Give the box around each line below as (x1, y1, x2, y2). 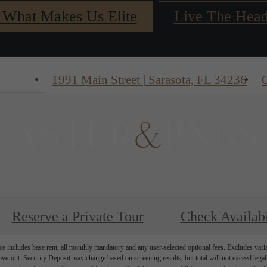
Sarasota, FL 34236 (145, 73, 247, 86)
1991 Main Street (52, 73, 143, 86)
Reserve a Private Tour (11, 208, 144, 224)
